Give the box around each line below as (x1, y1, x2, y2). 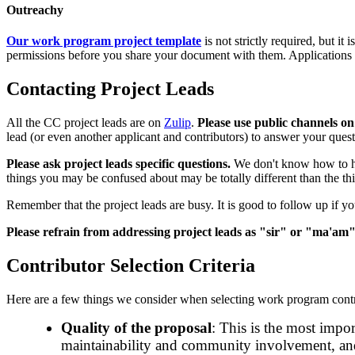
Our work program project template (6, 34, 201, 48)
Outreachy (6, 2, 63, 17)
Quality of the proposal (60, 319, 212, 336)
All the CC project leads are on (6, 115, 164, 129)
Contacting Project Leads (6, 78, 214, 100)
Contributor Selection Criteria (6, 254, 255, 276)
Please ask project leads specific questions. (6, 156, 231, 170)
